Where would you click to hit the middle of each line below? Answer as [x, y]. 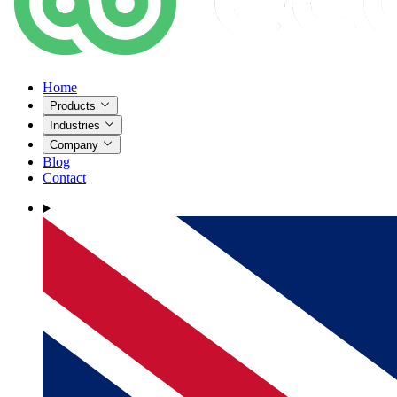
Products [74, 105]
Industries [77, 126]
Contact [64, 178]
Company [76, 145]
